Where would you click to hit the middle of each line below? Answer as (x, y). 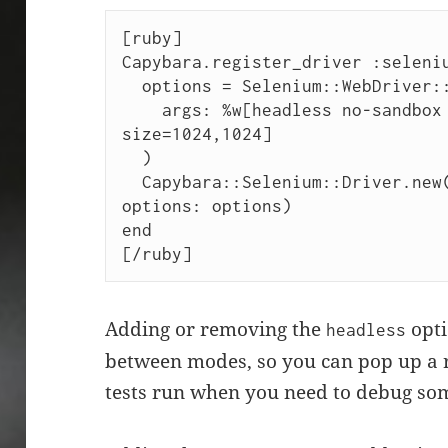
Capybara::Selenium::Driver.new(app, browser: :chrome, (131, 182)
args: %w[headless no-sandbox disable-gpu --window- (141, 110)
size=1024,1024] (196, 134)
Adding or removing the (216, 329)
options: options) (206, 206)
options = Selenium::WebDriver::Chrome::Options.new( (131, 86)
